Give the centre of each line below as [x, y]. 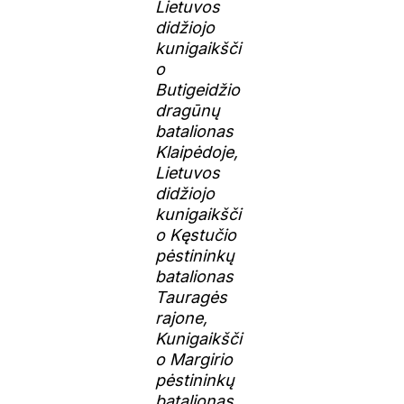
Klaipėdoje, [197, 151]
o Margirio [194, 359]
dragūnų [188, 110]
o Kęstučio [196, 234]
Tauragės [192, 297]
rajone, [182, 317]
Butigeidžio [198, 89]
